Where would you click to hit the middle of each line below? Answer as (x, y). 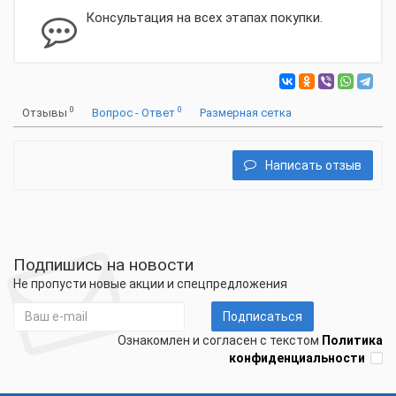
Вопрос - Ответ (135, 113)
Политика (352, 340)
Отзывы (46, 113)
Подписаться (263, 316)
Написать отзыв (313, 165)
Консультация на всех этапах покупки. (204, 18)
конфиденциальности (297, 358)
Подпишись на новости (103, 265)
